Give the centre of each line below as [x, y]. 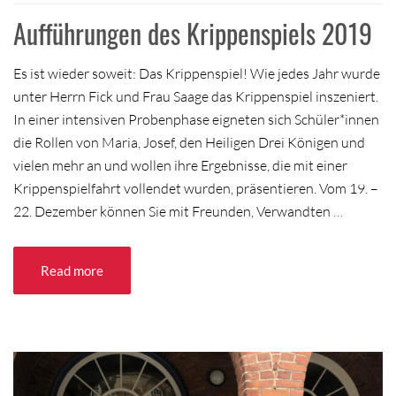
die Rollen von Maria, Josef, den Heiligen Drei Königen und [189, 142]
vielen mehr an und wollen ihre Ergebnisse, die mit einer [180, 165]
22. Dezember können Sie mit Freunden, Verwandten [173, 211]
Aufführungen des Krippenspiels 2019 [193, 33]
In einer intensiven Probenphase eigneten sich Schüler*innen [196, 119]
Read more [72, 270]
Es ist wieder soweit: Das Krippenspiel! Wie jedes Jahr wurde [197, 73]
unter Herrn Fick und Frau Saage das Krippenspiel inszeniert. [196, 96]
